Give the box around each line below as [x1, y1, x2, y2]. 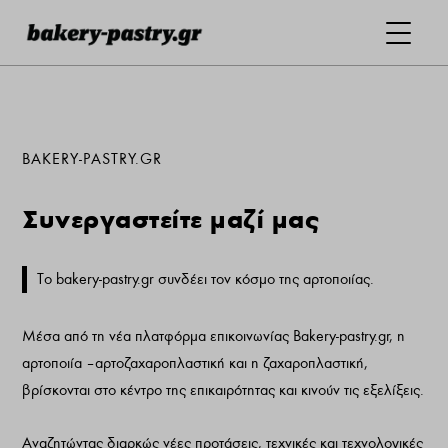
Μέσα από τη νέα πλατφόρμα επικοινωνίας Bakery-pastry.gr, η [22, 327, 406, 345]
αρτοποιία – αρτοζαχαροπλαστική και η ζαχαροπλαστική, [22, 354, 369, 372]
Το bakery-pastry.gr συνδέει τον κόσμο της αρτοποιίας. [37, 270, 375, 288]
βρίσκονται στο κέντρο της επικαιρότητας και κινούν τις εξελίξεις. [22, 381, 425, 399]
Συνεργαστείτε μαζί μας [22, 203, 320, 235]
